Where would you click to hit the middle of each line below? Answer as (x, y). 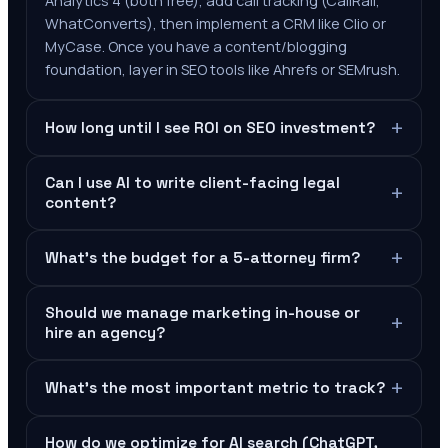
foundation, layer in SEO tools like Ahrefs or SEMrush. (222, 69)
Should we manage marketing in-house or (202, 313)
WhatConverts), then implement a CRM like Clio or (215, 23)
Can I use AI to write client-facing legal (192, 183)
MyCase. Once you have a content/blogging (196, 46)
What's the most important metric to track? (215, 388)
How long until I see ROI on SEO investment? (210, 128)
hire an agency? (105, 333)
